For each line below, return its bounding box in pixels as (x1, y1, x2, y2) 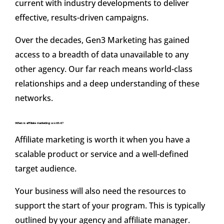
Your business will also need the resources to (15, 185, 186, 197)
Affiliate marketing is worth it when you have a (15, 134, 190, 145)
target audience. (15, 163, 76, 174)
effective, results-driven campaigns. (15, 12, 148, 23)
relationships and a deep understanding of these (15, 78, 199, 89)
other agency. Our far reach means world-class (15, 63, 192, 75)
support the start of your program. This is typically (15, 200, 205, 211)
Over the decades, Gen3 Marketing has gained (15, 34, 189, 46)
